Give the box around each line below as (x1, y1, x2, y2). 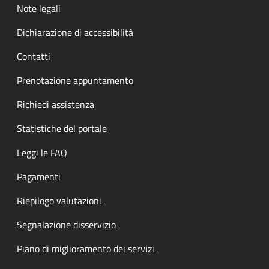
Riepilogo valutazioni (17, 193, 101, 208)
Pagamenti (17, 169, 61, 184)
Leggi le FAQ (17, 145, 67, 160)
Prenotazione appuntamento (17, 73, 133, 88)
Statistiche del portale (17, 121, 107, 136)
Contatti (17, 49, 50, 64)
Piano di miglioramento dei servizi (17, 241, 154, 256)
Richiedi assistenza (17, 97, 94, 112)
